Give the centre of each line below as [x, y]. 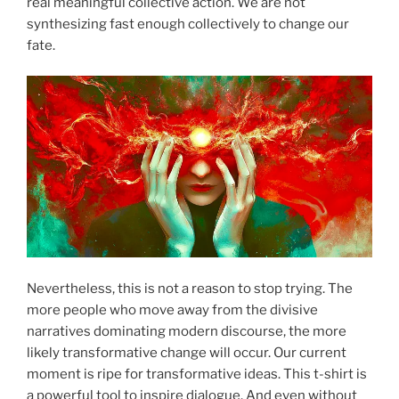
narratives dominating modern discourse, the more [187, 331]
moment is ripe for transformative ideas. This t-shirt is [197, 374]
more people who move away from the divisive [172, 309]
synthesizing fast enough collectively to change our [188, 24]
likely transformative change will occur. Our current [187, 352]
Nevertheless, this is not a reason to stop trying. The [190, 288]
